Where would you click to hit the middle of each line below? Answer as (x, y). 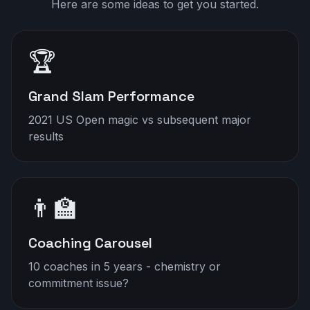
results (46, 139)
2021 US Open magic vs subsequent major (140, 123)
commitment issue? (79, 284)
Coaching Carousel (90, 244)
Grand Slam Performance (111, 99)
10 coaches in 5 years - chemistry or (125, 267)
